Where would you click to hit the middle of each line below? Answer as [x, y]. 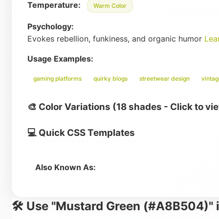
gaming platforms [57, 78]
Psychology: [51, 26]
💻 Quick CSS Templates [81, 133]
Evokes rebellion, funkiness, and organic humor [116, 39]
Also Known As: [66, 167]
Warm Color [110, 6]
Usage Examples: [60, 59]
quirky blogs [110, 78]
